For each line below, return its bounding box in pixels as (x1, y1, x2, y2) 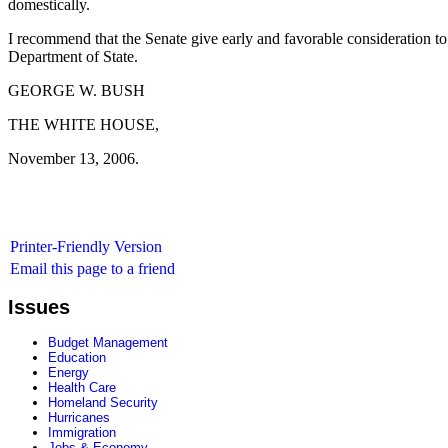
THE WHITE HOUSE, (8, 116, 159, 133)
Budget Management (48, 335, 168, 351)
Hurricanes (48, 410, 110, 426)
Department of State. (8, 48, 138, 65)
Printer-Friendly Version (10, 238, 162, 255)
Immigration (48, 425, 116, 441)
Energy (48, 365, 89, 381)
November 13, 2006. (8, 150, 139, 167)
